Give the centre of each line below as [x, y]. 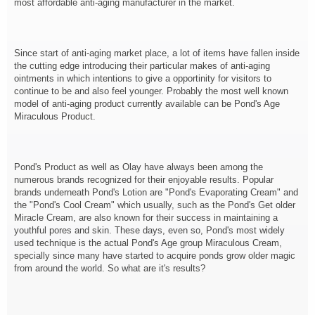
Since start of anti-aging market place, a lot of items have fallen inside [157, 53]
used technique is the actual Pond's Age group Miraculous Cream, [148, 243]
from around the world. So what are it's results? [110, 268]
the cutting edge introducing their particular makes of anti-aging [142, 66]
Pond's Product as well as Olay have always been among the [139, 167]
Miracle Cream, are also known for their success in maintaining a [146, 218]
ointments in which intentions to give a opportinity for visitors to [143, 78]
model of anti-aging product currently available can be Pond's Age [147, 104]
